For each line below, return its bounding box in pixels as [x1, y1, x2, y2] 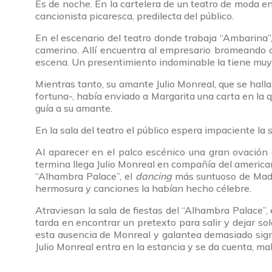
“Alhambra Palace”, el [35, 170, 135, 183]
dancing [135, 170, 175, 183]
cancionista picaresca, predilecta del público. [35, 10, 234, 22]
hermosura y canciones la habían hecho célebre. [35, 182, 251, 195]
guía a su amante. [35, 102, 112, 115]
